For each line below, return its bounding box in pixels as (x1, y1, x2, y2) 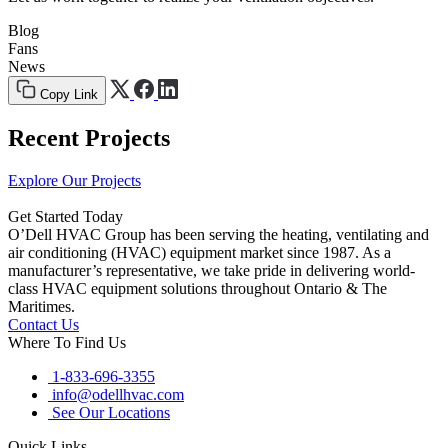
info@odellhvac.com (52, 385, 184, 403)
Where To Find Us (8, 333, 126, 351)
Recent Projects (8, 124, 170, 151)
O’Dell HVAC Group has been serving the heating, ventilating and (8, 225, 429, 243)
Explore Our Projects (8, 171, 141, 189)
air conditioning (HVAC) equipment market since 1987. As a (8, 243, 391, 261)
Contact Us (8, 315, 79, 333)
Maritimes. (8, 297, 75, 315)
